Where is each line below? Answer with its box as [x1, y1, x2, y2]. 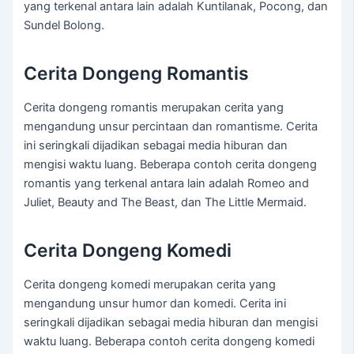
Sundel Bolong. [24, 18, 105, 33]
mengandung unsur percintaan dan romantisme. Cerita [24, 119, 318, 134]
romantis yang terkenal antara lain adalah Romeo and [24, 176, 310, 191]
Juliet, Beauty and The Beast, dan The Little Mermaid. [24, 195, 307, 210]
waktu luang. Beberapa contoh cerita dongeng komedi [24, 334, 315, 349]
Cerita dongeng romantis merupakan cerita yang [24, 100, 284, 115]
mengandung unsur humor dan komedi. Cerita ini [24, 296, 287, 311]
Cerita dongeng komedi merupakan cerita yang [24, 277, 277, 292]
